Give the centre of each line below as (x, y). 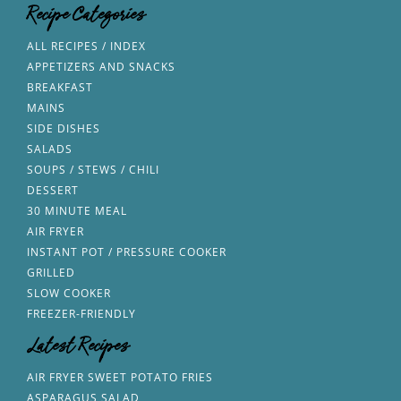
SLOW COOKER (69, 294)
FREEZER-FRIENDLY (82, 314)
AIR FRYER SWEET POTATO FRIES (120, 378)
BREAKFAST (60, 88)
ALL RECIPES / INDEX (87, 47)
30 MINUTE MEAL (77, 211)
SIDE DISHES (64, 129)
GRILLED (51, 273)
